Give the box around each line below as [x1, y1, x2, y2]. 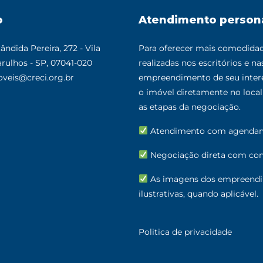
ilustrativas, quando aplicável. [139, 188, 258, 199]
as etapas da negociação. [139, 101, 241, 112]
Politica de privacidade [139, 226, 232, 237]
